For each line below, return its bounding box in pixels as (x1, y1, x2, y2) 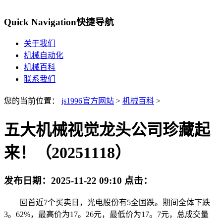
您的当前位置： (4, 97, 61, 106)
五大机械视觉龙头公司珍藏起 (4, 120, 210, 139)
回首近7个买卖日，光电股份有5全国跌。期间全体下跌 (4, 198, 210, 207)
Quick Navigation (4, 16, 76, 27)
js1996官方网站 (61, 97, 114, 106)
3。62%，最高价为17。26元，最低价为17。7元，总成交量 (4, 210, 209, 219)
